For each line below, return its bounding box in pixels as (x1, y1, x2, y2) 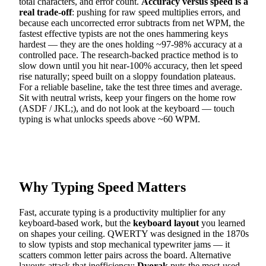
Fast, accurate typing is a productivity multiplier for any (19, 207, 226, 217)
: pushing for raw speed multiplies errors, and (72, 7, 240, 18)
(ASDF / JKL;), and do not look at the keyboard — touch (19, 103, 235, 114)
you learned (199, 217, 245, 228)
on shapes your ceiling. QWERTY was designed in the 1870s (19, 228, 249, 239)
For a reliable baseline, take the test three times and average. (19, 82, 242, 93)
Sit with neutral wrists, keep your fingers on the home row (19, 93, 236, 103)
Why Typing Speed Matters (19, 179, 186, 195)
